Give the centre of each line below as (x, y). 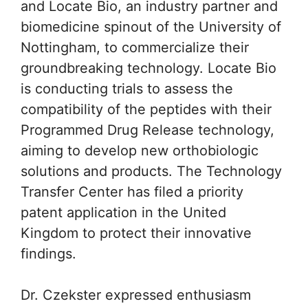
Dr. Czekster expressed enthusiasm (136, 295)
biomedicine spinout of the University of (151, 27)
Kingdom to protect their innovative (136, 233)
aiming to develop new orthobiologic (140, 151)
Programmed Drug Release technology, (147, 130)
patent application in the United (123, 213)
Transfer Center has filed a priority (132, 192)
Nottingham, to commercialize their (135, 48)
